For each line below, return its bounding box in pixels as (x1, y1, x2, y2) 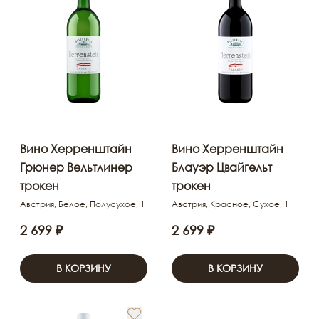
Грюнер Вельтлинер (20, 160, 132, 175)
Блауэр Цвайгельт (172, 160, 272, 175)
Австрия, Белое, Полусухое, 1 (20, 199, 145, 210)
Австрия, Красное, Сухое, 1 (172, 199, 289, 210)
